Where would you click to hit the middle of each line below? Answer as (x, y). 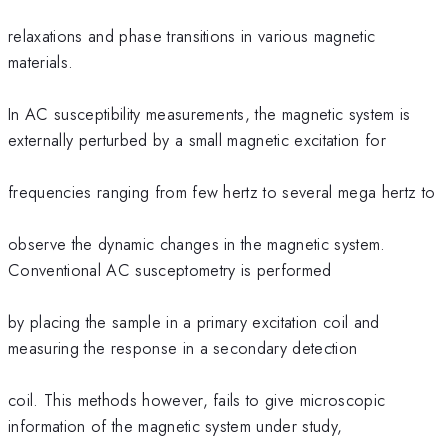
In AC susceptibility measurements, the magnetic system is (209, 113)
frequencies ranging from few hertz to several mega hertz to (222, 191)
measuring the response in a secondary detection (183, 347)
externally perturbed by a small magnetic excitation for (197, 139)
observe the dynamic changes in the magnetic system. (197, 243)
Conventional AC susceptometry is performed (170, 269)
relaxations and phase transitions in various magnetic (192, 35)
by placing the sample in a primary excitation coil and (194, 321)
